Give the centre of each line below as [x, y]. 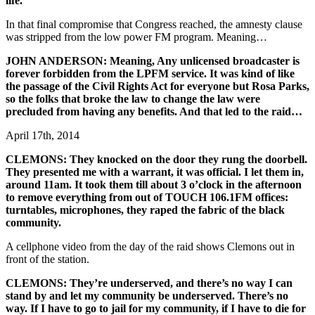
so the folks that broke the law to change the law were [133, 99]
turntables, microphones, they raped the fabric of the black [145, 210]
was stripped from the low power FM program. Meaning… [136, 37]
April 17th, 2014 [43, 136]
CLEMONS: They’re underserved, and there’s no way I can [149, 283]
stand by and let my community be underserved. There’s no [147, 296]
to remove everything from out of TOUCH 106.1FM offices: [147, 198]
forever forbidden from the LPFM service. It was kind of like [150, 74]
